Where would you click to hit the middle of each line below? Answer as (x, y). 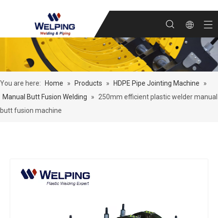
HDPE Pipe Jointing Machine (156, 83)
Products (88, 83)
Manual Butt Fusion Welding (45, 97)
